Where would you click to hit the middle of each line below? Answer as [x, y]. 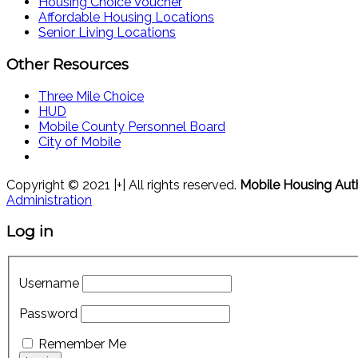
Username [49, 283]
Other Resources [68, 64]
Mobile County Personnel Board [132, 126]
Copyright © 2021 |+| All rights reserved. [123, 185]
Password [48, 313]
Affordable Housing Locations [126, 18]
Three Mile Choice [91, 96]
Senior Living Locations [107, 33]
